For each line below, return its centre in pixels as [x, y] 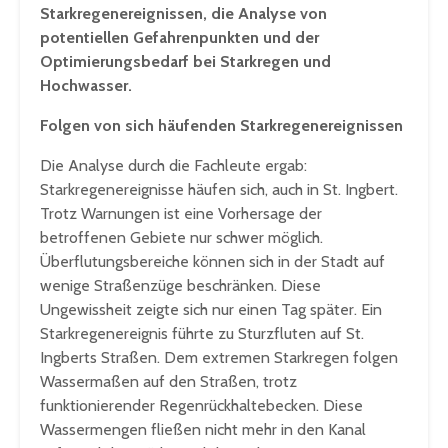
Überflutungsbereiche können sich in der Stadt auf [212, 262]
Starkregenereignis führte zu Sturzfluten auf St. [202, 334]
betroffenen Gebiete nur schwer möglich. [181, 238]
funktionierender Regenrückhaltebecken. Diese [201, 406]
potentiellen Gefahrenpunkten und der [179, 38]
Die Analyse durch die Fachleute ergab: [173, 166]
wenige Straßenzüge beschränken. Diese [180, 286]
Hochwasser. [86, 86]
